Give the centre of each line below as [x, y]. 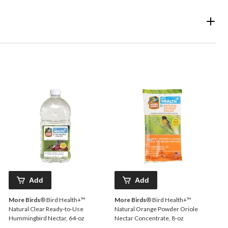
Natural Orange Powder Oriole [156, 209]
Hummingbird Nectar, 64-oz [47, 218]
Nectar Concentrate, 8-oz [149, 218]
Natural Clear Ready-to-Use [46, 209]
